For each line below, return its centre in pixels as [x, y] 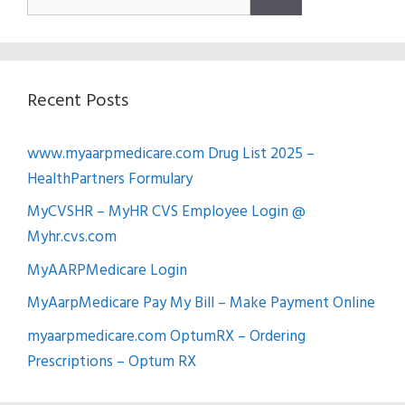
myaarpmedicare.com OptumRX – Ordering [166, 336]
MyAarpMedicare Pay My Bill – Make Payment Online [201, 304]
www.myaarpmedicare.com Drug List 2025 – [171, 154]
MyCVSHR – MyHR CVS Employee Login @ [166, 212]
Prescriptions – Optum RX [112, 362]
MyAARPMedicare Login [107, 270]
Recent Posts [78, 101]
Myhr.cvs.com [72, 238]
